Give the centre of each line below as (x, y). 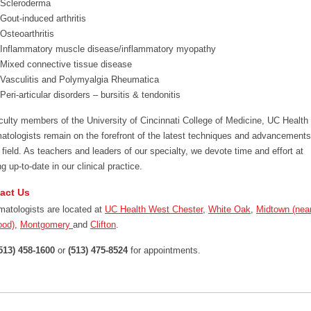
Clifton (103, 225)
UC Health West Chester (154, 209)
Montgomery (47, 225)
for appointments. (164, 250)
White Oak (229, 209)
